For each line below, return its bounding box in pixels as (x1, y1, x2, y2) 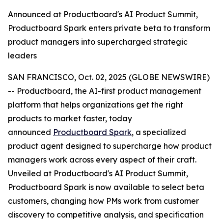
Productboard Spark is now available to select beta (8, 182, 204, 192)
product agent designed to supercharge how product (8, 141, 212, 151)
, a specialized (132, 127, 186, 137)
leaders (8, 51, 37, 60)
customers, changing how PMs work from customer (8, 196, 199, 206)
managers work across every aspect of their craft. (8, 155, 196, 165)
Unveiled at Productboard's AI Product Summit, (8, 168, 188, 178)
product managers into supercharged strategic (8, 37, 188, 47)
